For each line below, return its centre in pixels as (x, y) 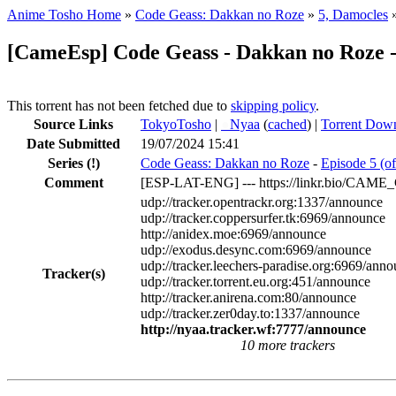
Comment (73, 182)
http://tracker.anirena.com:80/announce (248, 297)
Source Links (73, 124)
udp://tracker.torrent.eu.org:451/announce (255, 281)
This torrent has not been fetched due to (119, 105)
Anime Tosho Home (64, 15)
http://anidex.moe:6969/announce (233, 233)
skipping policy (273, 105)
